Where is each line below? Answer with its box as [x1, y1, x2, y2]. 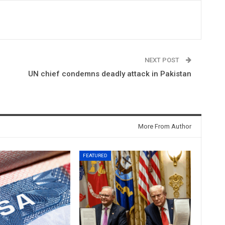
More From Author [138, 122, 191, 130]
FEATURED [83, 152, 108, 158]
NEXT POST [144, 56, 181, 64]
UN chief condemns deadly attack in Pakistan [28, 69, 191, 78]
